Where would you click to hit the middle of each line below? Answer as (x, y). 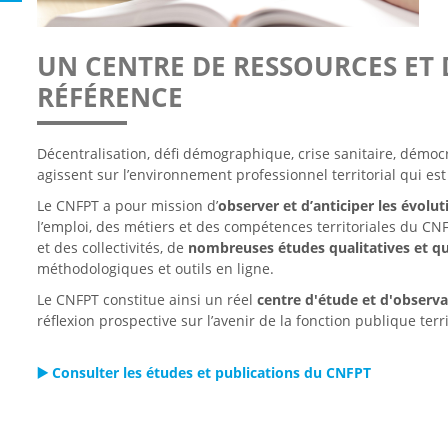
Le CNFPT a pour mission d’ (127, 206)
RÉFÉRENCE (109, 97)
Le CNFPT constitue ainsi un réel (146, 300)
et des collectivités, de (112, 248)
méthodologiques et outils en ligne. (155, 269)
